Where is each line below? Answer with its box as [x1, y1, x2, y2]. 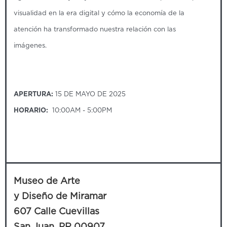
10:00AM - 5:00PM [48, 107, 112, 114]
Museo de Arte [14, 176, 80, 186]
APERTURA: [14, 91, 55, 98]
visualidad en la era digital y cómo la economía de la [14, 10, 184, 17]
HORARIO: [14, 107, 48, 114]
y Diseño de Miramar [14, 192, 106, 201]
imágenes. [14, 42, 47, 49]
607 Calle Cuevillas [14, 207, 99, 216]
